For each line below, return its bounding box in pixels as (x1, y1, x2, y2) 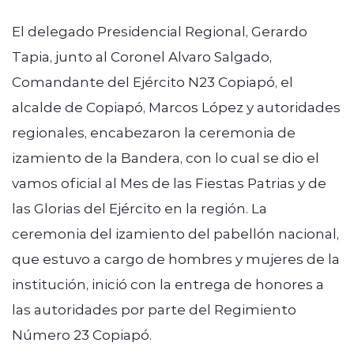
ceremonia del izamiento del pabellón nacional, (12, 224, 339, 242)
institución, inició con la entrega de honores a (12, 274, 324, 292)
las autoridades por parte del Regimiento (12, 299, 296, 318)
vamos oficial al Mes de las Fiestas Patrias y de (12, 173, 326, 191)
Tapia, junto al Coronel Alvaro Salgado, (12, 47, 272, 65)
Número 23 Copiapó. (12, 325, 152, 343)
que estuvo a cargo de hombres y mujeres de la (12, 249, 340, 267)
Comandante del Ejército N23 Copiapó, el (12, 72, 293, 90)
